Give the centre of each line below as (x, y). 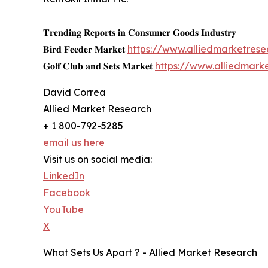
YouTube (63, 210)
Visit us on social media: (98, 159)
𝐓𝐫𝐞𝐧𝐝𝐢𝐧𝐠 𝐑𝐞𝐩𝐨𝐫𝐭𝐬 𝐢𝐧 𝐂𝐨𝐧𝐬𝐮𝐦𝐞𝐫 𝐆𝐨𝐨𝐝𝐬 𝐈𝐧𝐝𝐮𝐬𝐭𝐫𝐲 (140, 33)
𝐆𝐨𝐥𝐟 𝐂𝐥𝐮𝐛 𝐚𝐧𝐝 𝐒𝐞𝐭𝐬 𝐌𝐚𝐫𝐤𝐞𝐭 (99, 66)
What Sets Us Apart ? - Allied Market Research (150, 253)
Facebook (67, 193)
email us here (74, 143)
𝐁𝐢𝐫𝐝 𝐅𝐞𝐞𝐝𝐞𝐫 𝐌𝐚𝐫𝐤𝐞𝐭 (85, 49)
